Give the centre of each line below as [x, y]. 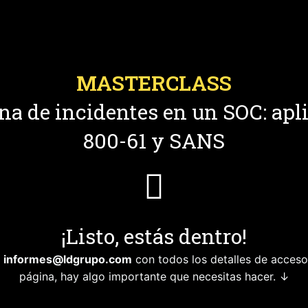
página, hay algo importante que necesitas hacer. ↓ [154, 276]
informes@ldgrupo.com [68, 259]
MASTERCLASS [154, 83]
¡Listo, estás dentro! [154, 236]
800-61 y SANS [154, 141]
